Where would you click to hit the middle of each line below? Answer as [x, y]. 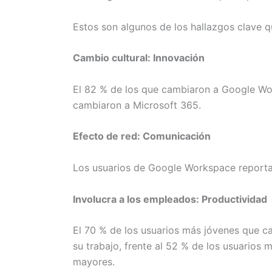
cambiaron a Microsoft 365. [137, 105]
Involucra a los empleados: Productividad [170, 199]
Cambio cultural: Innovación [139, 58]
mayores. [94, 262]
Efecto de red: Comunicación [142, 136]
